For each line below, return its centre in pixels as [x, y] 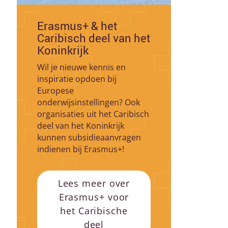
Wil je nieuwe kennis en [81, 67]
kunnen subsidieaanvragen [89, 138]
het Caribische [94, 211]
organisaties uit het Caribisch [93, 114]
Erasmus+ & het [77, 26]
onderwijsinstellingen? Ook [89, 103]
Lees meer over [94, 183]
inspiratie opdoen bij [77, 79]
